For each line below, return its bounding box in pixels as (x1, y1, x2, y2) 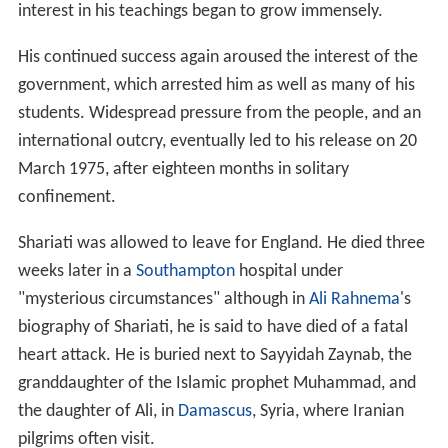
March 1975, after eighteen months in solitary (17, 159, 349, 179)
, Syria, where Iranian (251, 401, 404, 421)
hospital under (234, 261, 343, 281)
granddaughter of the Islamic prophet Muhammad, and (17, 373, 416, 393)
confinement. (17, 187, 116, 207)
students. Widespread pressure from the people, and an (17, 103, 421, 123)
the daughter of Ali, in (17, 401, 178, 421)
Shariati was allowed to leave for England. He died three (17, 233, 425, 253)
